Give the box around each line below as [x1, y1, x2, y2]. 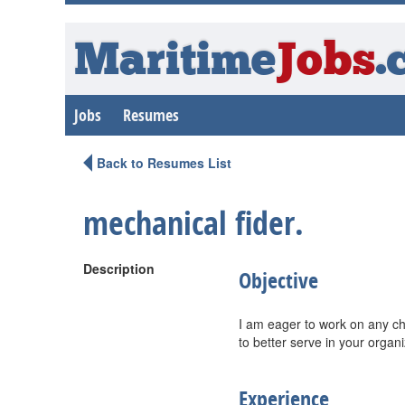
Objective [239, 266, 318, 295]
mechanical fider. [83, 201, 304, 245]
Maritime [74, 40, 276, 86]
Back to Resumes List [97, 154, 231, 172]
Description [83, 259, 155, 278]
